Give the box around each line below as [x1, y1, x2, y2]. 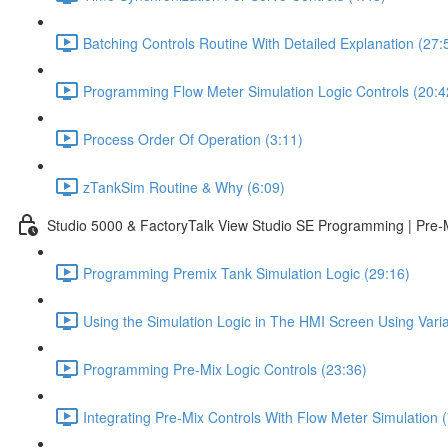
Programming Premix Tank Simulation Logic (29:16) [83, 262, 410, 283]
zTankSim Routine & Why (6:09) [83, 176, 285, 197]
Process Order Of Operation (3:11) [83, 128, 303, 149]
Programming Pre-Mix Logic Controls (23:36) [83, 358, 367, 379]
